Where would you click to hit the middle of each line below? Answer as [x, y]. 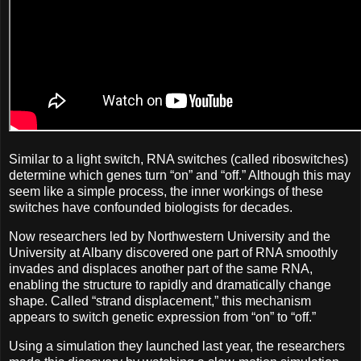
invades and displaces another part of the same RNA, [161, 268]
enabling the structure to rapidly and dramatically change [170, 284]
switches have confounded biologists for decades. [151, 207]
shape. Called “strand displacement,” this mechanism [160, 301]
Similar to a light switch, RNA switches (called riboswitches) [178, 159]
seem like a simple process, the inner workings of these [166, 191]
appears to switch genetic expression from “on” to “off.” [162, 317]
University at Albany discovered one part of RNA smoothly [173, 252]
